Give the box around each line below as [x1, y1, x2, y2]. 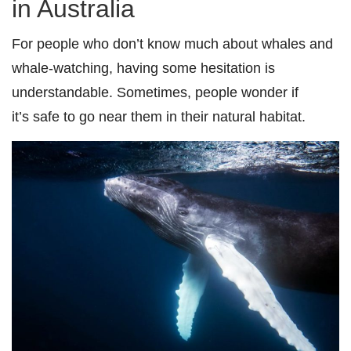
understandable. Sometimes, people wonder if [12, 84, 299, 101]
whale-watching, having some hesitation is [12, 60, 275, 77]
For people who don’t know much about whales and [12, 35, 333, 52]
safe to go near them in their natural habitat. [33, 108, 306, 125]
